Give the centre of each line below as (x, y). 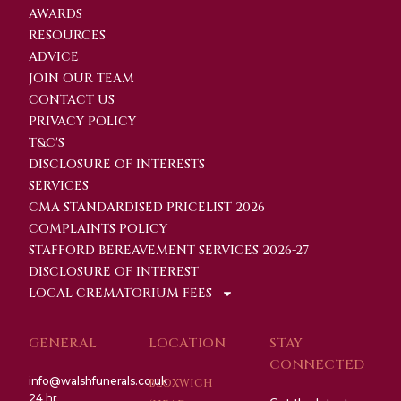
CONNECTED (316, 365)
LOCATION (188, 343)
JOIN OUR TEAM (81, 78)
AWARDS (55, 14)
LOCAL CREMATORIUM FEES (120, 293)
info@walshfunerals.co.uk (98, 381)
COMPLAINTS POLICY (98, 229)
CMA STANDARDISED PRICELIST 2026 (147, 207)
